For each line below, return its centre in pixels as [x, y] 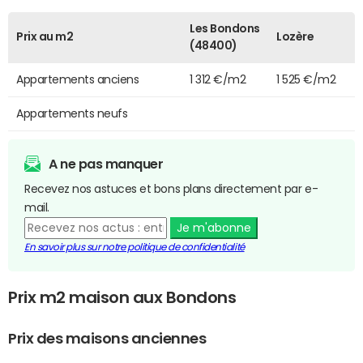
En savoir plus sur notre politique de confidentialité [135, 247]
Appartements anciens [78, 79]
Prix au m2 [45, 36]
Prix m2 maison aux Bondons [122, 298]
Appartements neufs [72, 113]
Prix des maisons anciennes [107, 339]
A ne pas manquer [106, 163]
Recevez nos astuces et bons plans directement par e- [171, 188]
